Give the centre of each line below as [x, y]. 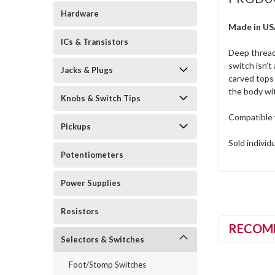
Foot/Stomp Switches [107, 264]
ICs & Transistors [95, 41]
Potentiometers [92, 154]
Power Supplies [91, 183]
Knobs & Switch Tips [101, 98]
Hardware [80, 13]
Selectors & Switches [103, 239]
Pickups [76, 126]
